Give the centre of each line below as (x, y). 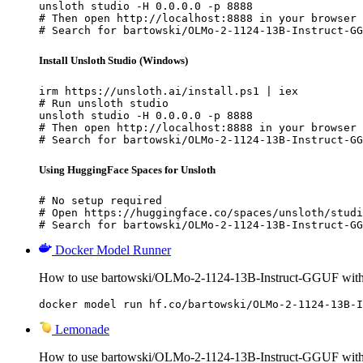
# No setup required (100, 201)
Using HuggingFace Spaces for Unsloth (127, 170)
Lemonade (82, 330)
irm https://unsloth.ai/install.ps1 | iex (169, 92)
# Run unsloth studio (104, 104)
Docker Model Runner (113, 250)
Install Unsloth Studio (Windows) (113, 60)
